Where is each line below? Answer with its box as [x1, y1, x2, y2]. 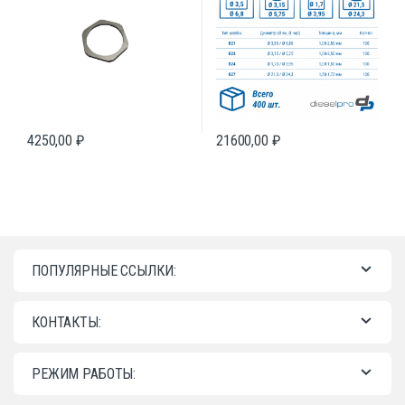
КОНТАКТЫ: [32, 314, 101, 332]
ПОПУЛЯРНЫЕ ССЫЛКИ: [32, 262, 176, 280]
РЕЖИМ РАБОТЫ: [32, 365, 137, 383]
